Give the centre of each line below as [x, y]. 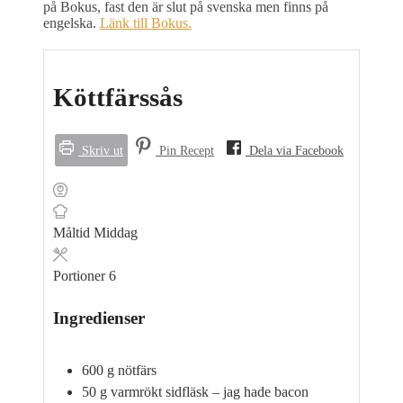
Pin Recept [185, 151]
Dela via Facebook [295, 151]
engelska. [72, 23]
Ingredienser [99, 318]
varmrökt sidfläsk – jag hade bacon [210, 391]
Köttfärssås [118, 98]
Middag [116, 233]
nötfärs [137, 370]
